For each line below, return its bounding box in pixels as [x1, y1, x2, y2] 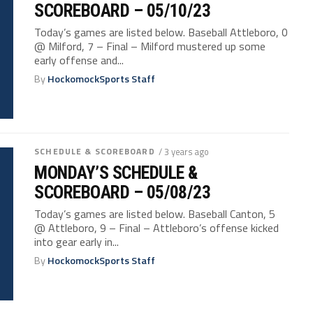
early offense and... [34, 52, 124, 69]
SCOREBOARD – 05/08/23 [34, 182, 211, 203]
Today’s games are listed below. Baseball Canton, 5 [34, 205, 276, 222]
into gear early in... [34, 233, 119, 250]
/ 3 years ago [158, 145, 209, 159]
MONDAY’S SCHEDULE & [34, 162, 198, 183]
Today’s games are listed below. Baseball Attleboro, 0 [34, 24, 289, 41]
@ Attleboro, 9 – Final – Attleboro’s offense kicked [34, 219, 279, 236]
